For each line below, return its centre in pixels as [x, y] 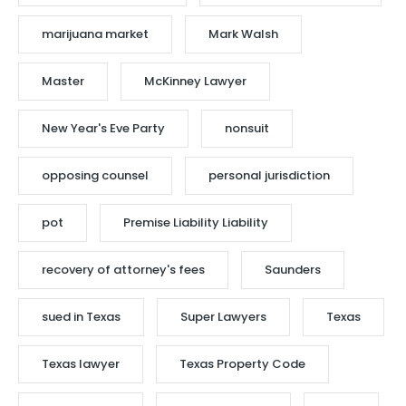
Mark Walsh [243, 34]
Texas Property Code [242, 364]
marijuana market [95, 34]
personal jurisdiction [269, 176]
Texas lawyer [81, 364]
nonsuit [247, 129]
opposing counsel [95, 176]
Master [63, 82]
